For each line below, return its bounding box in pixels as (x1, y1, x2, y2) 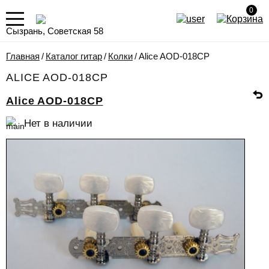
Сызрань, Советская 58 (6, 26, 103, 36)
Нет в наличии (24, 118, 92, 130)
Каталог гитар (46, 51, 102, 61)
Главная (6, 51, 40, 61)
